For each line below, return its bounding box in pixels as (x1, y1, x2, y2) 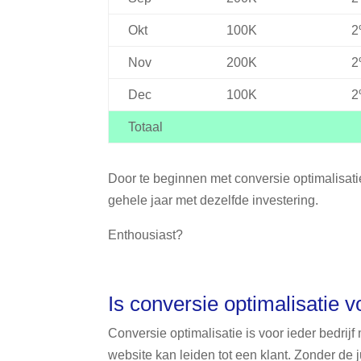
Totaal (128, 120, 164, 135)
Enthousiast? (108, 227, 184, 242)
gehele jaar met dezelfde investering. (108, 193, 319, 207)
